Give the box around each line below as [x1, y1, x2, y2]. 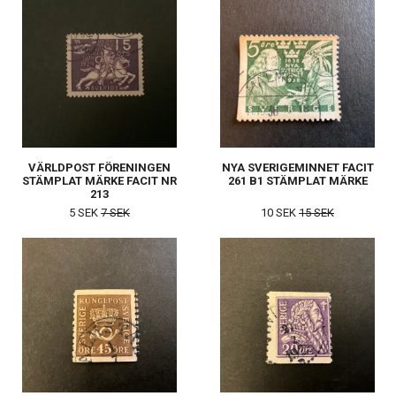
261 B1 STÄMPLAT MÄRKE [227, 174, 368, 188]
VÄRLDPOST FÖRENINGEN [28, 161, 171, 175]
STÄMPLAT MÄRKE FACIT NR [22, 174, 177, 188]
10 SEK [261, 206, 299, 220]
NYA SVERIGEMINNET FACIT [221, 161, 374, 175]
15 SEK [299, 206, 334, 220]
